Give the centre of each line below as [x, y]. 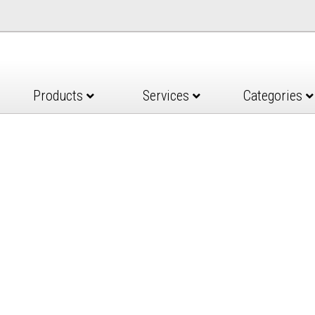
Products [60, 96]
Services [167, 96]
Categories [275, 96]
